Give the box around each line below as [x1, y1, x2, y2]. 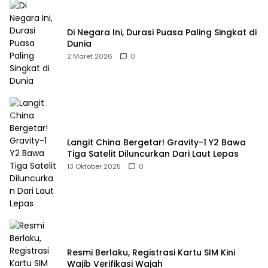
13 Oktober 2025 [67, 161, 121, 171]
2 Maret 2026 [67, 51, 112, 61]
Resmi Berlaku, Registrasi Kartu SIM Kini [67, 246, 235, 258]
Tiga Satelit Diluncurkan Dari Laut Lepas [67, 147, 239, 160]
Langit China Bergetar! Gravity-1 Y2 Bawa [67, 136, 246, 148]
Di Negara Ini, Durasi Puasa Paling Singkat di [67, 26, 257, 38]
